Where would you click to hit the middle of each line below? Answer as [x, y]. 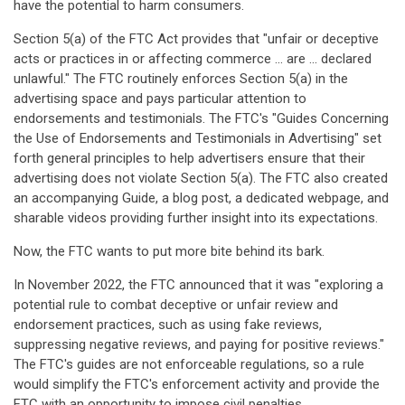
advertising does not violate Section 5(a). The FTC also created [201, 178]
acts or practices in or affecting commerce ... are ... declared [193, 59]
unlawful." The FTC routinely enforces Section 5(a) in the [181, 79]
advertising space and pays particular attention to [160, 99]
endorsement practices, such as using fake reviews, [168, 325]
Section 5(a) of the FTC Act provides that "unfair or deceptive [196, 39]
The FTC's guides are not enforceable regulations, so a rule [189, 364]
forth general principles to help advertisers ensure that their [189, 158]
